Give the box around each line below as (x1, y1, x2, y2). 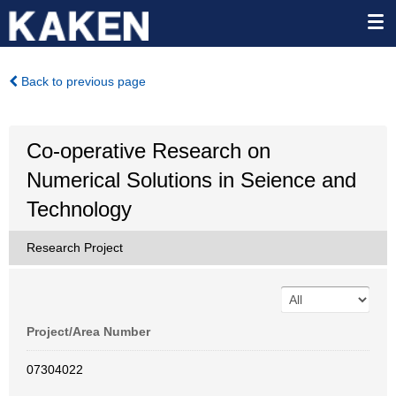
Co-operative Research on (27, 139, 270, 163)
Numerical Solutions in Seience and (27, 168, 356, 192)
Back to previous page (18, 74, 146, 88)
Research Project (27, 240, 123, 255)
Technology (27, 197, 132, 221)
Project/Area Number (27, 324, 150, 339)
